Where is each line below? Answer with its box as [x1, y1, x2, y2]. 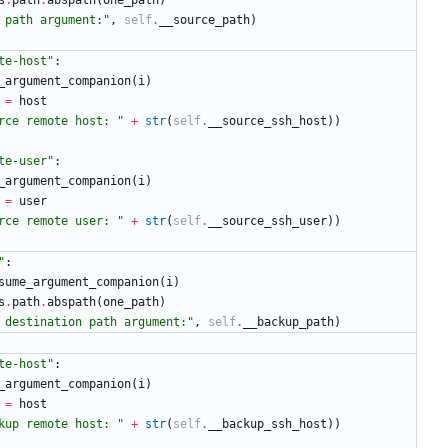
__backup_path [243, 315, 334, 330]
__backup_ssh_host [208, 417, 327, 432]
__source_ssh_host [208, 114, 327, 129]
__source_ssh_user [208, 214, 327, 229]
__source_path [159, 13, 250, 28]
